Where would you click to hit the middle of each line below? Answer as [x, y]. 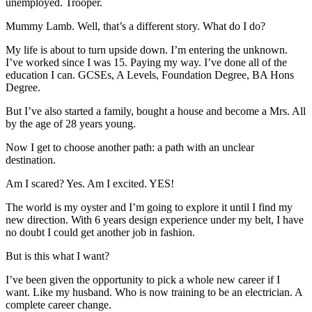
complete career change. [58, 304]
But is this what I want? [57, 256]
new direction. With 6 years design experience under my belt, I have [155, 219]
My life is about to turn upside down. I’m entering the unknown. [147, 49]
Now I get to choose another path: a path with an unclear [130, 147]
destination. [31, 159]
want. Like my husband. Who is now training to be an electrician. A [154, 292]
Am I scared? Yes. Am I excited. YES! [90, 183]
